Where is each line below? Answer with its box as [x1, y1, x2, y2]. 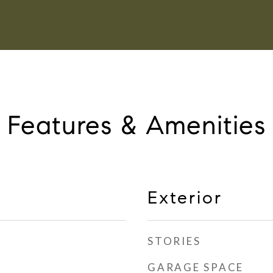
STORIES [147, 235, 201, 247]
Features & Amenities [7, 109, 266, 141]
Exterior [147, 186, 222, 208]
